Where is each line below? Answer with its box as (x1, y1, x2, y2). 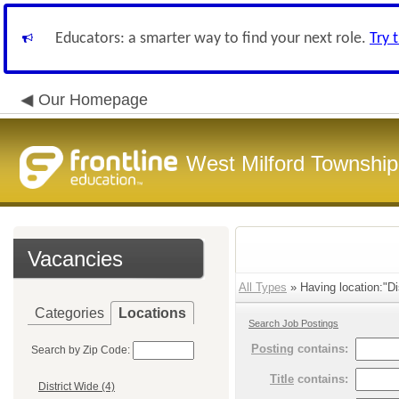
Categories (35, 305, 104, 321)
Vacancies (28, 247, 123, 271)
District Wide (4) (38, 380, 115, 394)
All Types (239, 281, 287, 294)
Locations (118, 305, 186, 321)
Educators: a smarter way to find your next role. (55, 30, 370, 47)
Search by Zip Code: (31, 344, 130, 356)
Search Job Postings (248, 318, 338, 329)
